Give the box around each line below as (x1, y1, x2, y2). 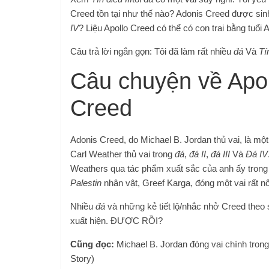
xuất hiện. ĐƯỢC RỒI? (70, 215, 163, 226)
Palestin (70, 177, 101, 188)
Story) (70, 253, 94, 264)
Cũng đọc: (70, 238, 114, 249)
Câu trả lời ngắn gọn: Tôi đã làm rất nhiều (70, 46, 234, 56)
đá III (211, 148, 230, 159)
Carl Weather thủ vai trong (70, 148, 175, 159)
